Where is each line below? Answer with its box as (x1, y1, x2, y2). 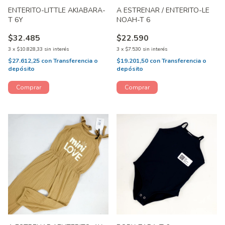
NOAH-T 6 (117, 15, 151, 25)
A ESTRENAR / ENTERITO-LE (117, 6, 209, 16)
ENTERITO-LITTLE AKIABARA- (8, 6, 105, 16)
